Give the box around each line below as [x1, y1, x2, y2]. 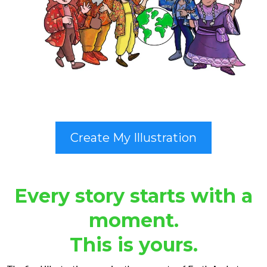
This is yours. [69, 232, 198, 256]
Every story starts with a [14, 184, 253, 207]
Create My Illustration [70, 130, 197, 145]
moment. [88, 208, 179, 232]
